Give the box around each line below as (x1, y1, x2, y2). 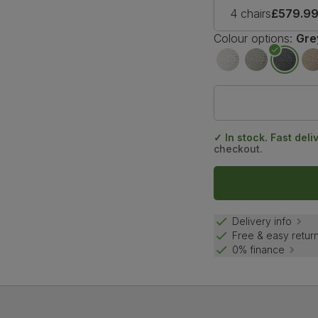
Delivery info (232, 215, 292, 228)
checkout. (214, 142, 263, 155)
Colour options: (214, 31, 293, 45)
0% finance (232, 243, 285, 256)
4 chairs (230, 6, 272, 21)
